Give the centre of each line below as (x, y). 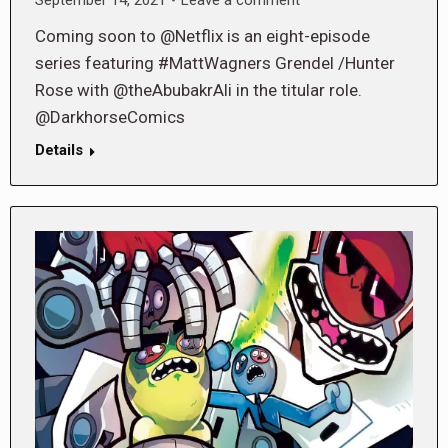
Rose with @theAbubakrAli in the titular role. (198, 89)
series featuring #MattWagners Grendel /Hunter (215, 62)
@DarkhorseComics (110, 116)
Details (59, 149)
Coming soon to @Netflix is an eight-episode (202, 35)
